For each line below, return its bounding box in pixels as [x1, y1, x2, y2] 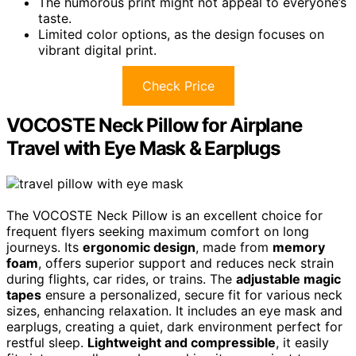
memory [273, 238, 325, 255]
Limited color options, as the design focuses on [38, 25, 324, 42]
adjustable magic [236, 270, 341, 287]
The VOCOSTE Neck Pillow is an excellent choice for [6, 207, 323, 223]
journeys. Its [6, 238, 83, 255]
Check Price [141, 77, 215, 94]
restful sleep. [6, 334, 87, 350]
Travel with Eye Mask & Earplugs [6, 136, 280, 160]
